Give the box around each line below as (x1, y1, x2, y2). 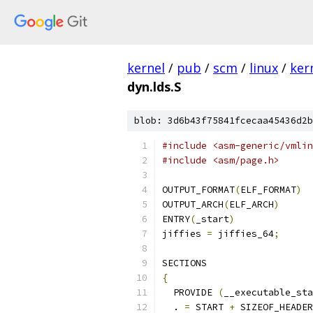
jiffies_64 (212, 228, 274, 240)
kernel (127, 59, 165, 76)
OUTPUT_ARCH (162, 198, 224, 210)
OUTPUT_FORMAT (162, 184, 235, 196)
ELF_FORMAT (240, 184, 296, 196)
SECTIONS (162, 257, 207, 269)
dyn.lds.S (127, 78, 181, 95)
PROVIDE (162, 286, 218, 298)
